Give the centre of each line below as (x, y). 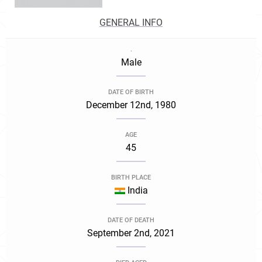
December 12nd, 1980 (131, 105)
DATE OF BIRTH (131, 92)
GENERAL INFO (131, 23)
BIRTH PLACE (131, 177)
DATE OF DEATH (131, 220)
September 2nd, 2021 (131, 233)
